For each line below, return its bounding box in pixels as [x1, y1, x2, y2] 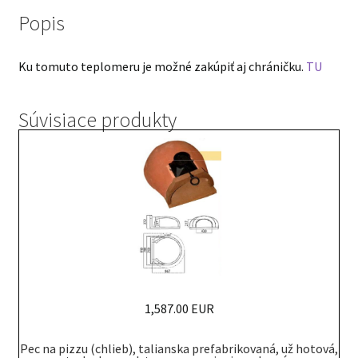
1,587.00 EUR [144, 300, 214, 316]
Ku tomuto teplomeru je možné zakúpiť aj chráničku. [18, 58, 306, 75]
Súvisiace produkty [18, 106, 177, 133]
